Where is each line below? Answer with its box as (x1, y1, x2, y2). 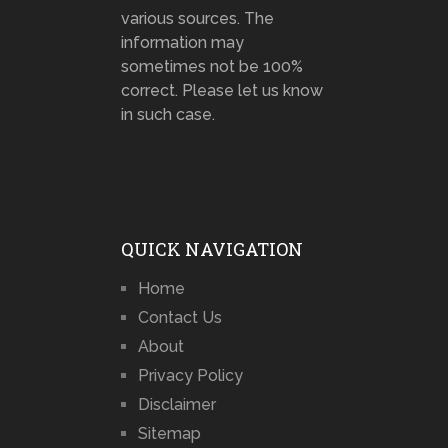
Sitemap (137, 424, 201, 444)
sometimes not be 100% (120, 57, 303, 77)
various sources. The (120, 9, 274, 29)
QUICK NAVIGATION (120, 237, 303, 262)
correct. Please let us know (120, 81, 323, 101)
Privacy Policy (137, 366, 243, 386)
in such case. (120, 105, 215, 125)
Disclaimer (137, 395, 216, 415)
